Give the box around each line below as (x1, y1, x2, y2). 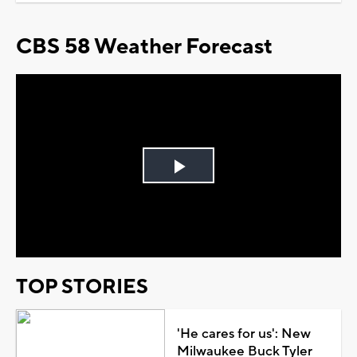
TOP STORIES (16, 273, 148, 300)
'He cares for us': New (176, 324, 311, 343)
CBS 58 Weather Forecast (16, 33, 273, 61)
